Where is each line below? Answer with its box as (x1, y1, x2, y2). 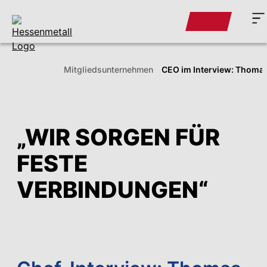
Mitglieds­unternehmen (63, 64, 153, 74)
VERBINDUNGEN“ (17, 175, 209, 203)
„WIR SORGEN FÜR (17, 123, 220, 151)
